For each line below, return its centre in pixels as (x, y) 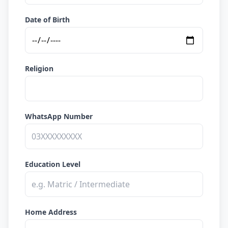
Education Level (53, 164)
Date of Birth (47, 20)
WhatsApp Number (59, 116)
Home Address (51, 212)
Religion (39, 68)
